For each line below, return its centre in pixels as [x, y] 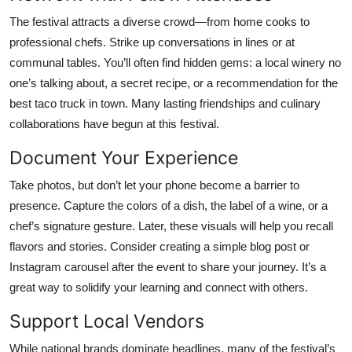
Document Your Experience [124, 157]
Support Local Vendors [107, 321]
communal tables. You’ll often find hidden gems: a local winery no [175, 62]
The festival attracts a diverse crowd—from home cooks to [159, 21]
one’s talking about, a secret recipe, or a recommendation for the [174, 82]
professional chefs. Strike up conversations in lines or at [152, 42]
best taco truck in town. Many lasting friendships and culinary [165, 103]
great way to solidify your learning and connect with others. [159, 287]
